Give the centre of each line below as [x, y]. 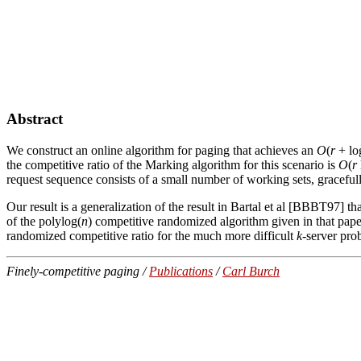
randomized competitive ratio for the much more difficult [151, 235]
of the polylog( [44, 221]
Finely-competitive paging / [78, 271]
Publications [181, 271]
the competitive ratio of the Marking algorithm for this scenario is [172, 164]
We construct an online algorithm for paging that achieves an [162, 150]
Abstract [35, 119]
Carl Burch [251, 271]
